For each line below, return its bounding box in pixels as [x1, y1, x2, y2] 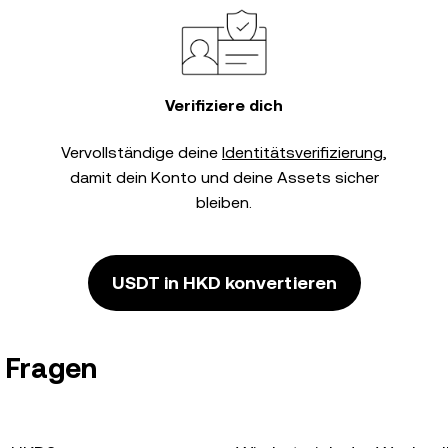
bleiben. [196, 193, 252, 212]
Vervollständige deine [61, 143, 222, 162]
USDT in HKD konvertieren [111, 272, 337, 293]
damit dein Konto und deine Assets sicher [69, 168, 379, 187]
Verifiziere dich [165, 96, 283, 115]
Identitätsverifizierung [222, 143, 383, 162]
